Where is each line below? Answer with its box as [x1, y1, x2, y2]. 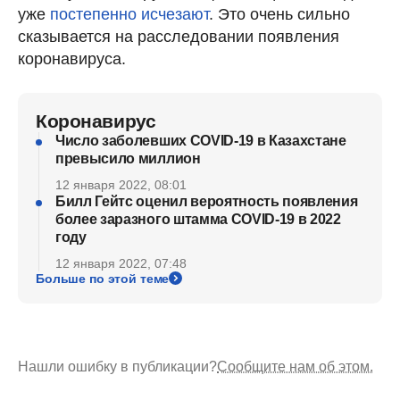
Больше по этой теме [36, 271, 170, 286]
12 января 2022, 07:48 [55, 255, 187, 271]
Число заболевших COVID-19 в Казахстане [55, 132, 346, 148]
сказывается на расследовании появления [18, 27, 339, 46]
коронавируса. [18, 49, 126, 68]
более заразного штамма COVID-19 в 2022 [55, 211, 341, 227]
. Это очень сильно [209, 4, 350, 23]
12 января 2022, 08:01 [55, 177, 187, 192]
